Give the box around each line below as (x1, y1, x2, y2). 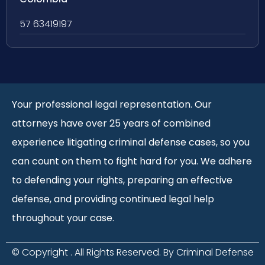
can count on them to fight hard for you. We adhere (12, 154, 252, 169)
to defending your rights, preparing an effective (12, 173, 232, 188)
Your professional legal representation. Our (12, 98, 212, 112)
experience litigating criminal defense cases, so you (12, 135, 250, 150)
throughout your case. (12, 211, 114, 225)
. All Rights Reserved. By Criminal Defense (70, 245, 254, 259)
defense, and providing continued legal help (12, 192, 214, 206)
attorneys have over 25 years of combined (12, 117, 211, 131)
